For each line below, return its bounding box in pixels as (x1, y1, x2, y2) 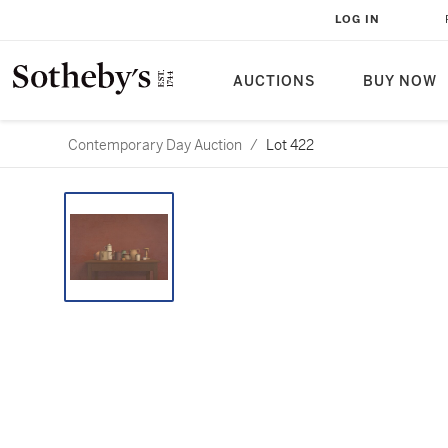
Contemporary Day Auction (68, 136, 242, 154)
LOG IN (335, 13, 380, 26)
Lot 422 (266, 136, 314, 154)
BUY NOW (363, 73, 437, 90)
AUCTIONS (233, 73, 315, 90)
